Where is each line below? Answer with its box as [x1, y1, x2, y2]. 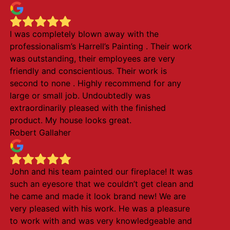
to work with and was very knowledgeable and [9, 216, 192, 226]
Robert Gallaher [9, 127, 71, 138]
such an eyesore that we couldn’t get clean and [9, 179, 194, 189]
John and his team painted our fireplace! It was [9, 166, 193, 177]
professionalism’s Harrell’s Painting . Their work [9, 41, 192, 51]
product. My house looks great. [9, 115, 131, 125]
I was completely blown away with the [9, 29, 159, 39]
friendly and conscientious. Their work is [9, 66, 167, 76]
